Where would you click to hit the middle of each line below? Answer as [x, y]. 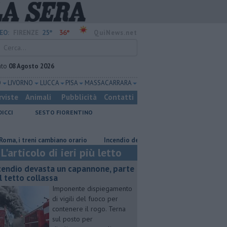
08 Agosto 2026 [31, 66]
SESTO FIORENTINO [64, 112]
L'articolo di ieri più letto [61, 153]
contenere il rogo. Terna [89, 209]
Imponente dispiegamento [92, 188]
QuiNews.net [116, 33]
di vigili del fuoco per [85, 199]
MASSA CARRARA [108, 83]
